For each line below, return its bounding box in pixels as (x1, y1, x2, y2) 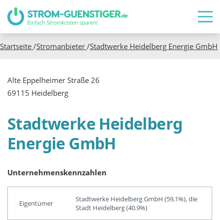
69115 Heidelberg (7, 87, 69, 98)
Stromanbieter (36, 41, 87, 51)
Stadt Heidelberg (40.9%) (75, 203, 147, 212)
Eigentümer (19, 198, 53, 208)
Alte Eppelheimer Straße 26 (7, 75, 100, 85)
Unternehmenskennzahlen (7, 167, 107, 178)
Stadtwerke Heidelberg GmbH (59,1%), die (75, 194, 197, 203)
